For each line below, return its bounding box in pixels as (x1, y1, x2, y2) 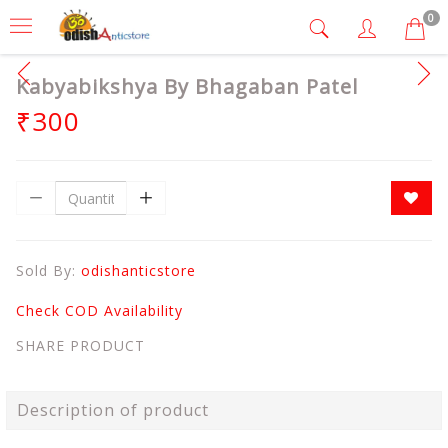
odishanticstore (81, 261, 196, 280)
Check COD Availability (16, 301, 183, 320)
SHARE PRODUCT (16, 336, 145, 355)
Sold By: (16, 261, 81, 280)
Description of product (17, 399, 209, 421)
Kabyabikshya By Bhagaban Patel (16, 73, 358, 100)
